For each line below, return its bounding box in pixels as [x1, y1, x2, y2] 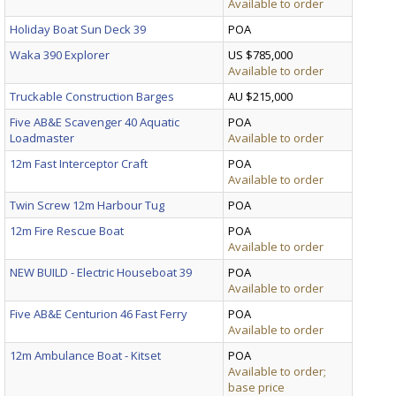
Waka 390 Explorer [10, 46, 110, 63]
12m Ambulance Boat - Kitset [10, 346, 161, 363]
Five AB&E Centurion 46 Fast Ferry [10, 305, 187, 322]
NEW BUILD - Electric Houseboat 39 [10, 263, 192, 280]
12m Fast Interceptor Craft [10, 155, 148, 171]
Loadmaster [10, 129, 74, 146]
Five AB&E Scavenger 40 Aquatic [10, 113, 179, 130]
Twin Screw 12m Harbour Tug [10, 196, 164, 213]
